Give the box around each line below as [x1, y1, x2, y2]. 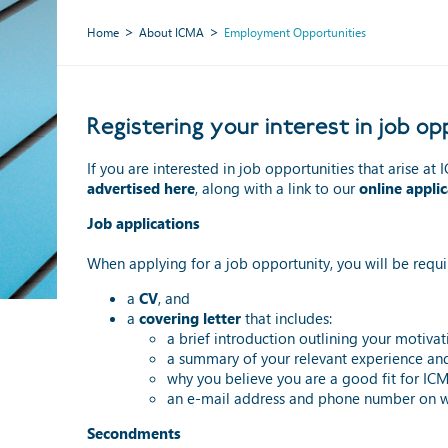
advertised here [87, 177, 195, 198]
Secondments [87, 422, 181, 443]
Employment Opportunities [224, 24, 366, 40]
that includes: [241, 307, 332, 328]
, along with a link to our [195, 177, 359, 198]
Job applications [87, 212, 200, 233]
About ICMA [139, 24, 204, 40]
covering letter [139, 307, 241, 328]
